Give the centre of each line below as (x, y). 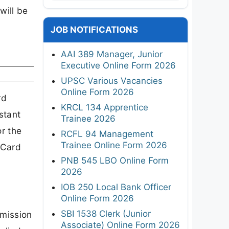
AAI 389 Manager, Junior (112, 54)
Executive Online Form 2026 (118, 65)
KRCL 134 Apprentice (105, 107)
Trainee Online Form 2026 (114, 145)
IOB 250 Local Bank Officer (116, 187)
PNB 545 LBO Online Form (115, 160)
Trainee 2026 (88, 118)
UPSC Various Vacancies (112, 81)
